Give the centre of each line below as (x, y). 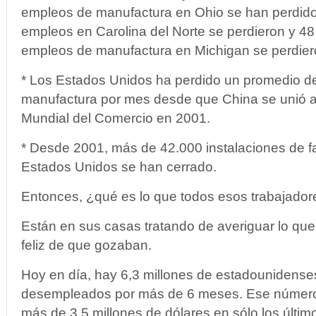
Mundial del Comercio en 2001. (116, 118)
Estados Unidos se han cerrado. (119, 167)
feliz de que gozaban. (86, 245)
